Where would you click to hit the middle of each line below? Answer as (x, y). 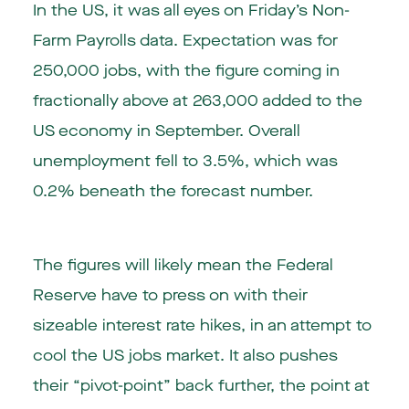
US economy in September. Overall (166, 131)
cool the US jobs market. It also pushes (185, 356)
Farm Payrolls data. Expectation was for (185, 41)
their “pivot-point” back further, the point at (201, 386)
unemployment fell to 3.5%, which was (185, 162)
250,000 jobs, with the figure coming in (186, 71)
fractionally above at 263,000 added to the (197, 101)
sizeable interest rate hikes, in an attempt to (202, 326)
